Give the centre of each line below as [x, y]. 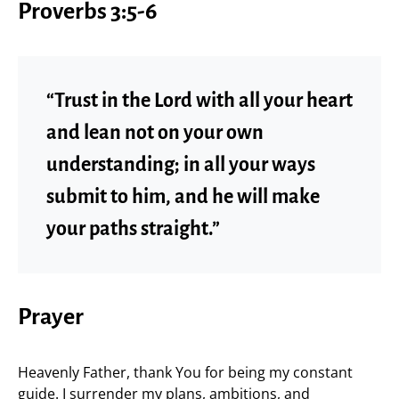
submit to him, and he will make [183, 197]
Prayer [51, 317]
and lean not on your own [155, 133]
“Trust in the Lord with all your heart [199, 101]
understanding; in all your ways [181, 165]
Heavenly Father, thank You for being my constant [185, 372]
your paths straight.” [133, 229]
